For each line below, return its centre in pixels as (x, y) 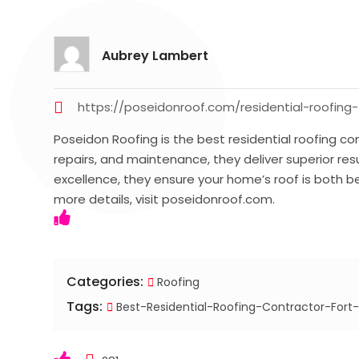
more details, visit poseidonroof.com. (165, 199)
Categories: (105, 281)
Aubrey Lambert (155, 55)
